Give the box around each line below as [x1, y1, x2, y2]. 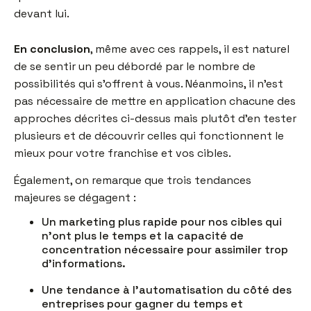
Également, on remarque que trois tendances [14, 172, 251, 187]
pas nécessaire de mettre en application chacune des [14, 94, 296, 109]
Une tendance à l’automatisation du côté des [42, 282, 292, 297]
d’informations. [42, 255, 126, 271]
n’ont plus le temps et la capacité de [42, 228, 244, 243]
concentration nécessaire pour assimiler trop [42, 242, 288, 257]
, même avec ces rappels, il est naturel [90, 42, 289, 57]
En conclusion [14, 42, 90, 57]
